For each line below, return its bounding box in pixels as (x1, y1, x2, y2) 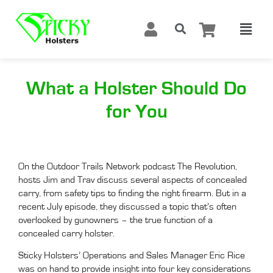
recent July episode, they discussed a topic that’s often (18, 201, 236, 211)
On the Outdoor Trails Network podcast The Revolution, (18, 161, 237, 171)
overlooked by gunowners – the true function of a (18, 214, 213, 225)
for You (105, 101, 168, 121)
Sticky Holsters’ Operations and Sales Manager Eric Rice (18, 250, 245, 261)
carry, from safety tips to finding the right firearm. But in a (18, 188, 246, 198)
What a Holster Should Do (26, 78, 247, 98)
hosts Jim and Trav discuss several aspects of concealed (18, 174, 247, 185)
